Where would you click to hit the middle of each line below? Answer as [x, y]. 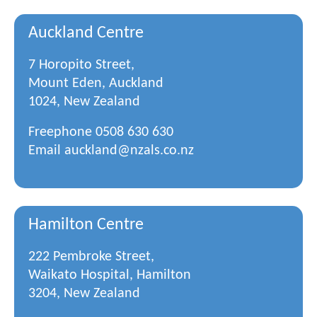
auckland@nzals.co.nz [129, 151]
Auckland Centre [86, 33]
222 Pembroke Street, [91, 257]
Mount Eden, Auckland [96, 83]
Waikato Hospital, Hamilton [110, 275]
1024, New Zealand [84, 102]
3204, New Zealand [84, 294]
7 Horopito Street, [81, 65]
